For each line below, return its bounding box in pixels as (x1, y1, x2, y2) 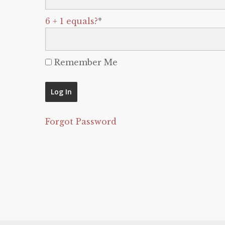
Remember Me (52, 57, 118, 67)
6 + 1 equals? (45, 16, 98, 26)
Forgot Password (45, 117, 117, 127)
